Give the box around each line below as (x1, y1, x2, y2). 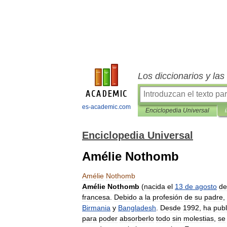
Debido (114, 193, 137, 201)
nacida (144, 182, 165, 191)
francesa (82, 193, 110, 201)
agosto (195, 182, 217, 191)
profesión (153, 193, 182, 201)
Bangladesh (118, 204, 156, 212)
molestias (183, 214, 214, 222)
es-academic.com (82, 103, 131, 110)
